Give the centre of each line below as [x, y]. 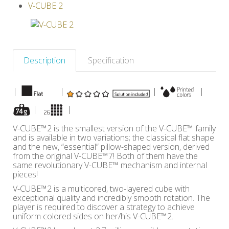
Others [40, 15]
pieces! [25, 174]
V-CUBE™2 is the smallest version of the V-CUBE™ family [114, 128]
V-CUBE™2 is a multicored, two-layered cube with [101, 189]
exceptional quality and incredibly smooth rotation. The [111, 198]
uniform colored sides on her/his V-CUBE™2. [93, 216]
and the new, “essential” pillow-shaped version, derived [111, 147]
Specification [111, 60]
